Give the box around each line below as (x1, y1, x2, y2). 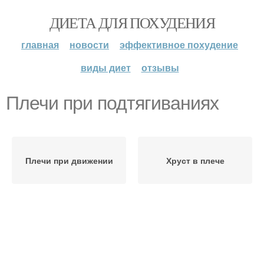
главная (21, 38, 59, 51)
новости (70, 38, 109, 51)
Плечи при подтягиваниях (6, 93, 219, 114)
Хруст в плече (166, 154, 225, 166)
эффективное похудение (120, 38, 238, 51)
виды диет (80, 61, 131, 74)
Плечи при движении (25, 154, 113, 166)
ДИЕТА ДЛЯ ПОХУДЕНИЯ (49, 12, 215, 32)
